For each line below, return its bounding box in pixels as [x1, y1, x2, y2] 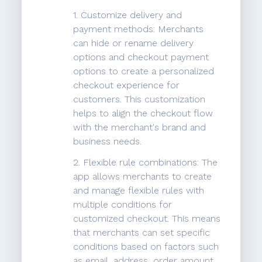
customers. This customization [73, 94, 206, 105]
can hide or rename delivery [73, 37, 194, 49]
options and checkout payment [73, 51, 209, 63]
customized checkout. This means [73, 213, 221, 225]
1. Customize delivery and [73, 9, 182, 21]
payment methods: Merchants [73, 23, 204, 35]
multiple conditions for [73, 199, 173, 211]
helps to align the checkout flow [73, 108, 213, 119]
